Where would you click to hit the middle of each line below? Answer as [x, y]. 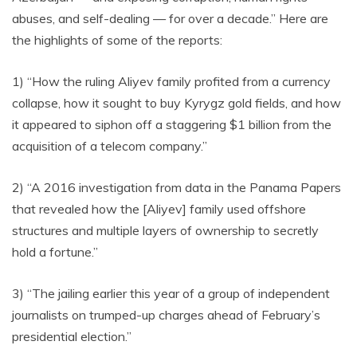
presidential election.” [72, 336]
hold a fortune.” [55, 252]
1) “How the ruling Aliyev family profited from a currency [171, 81]
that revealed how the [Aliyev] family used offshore [159, 209]
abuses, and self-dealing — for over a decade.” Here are [170, 18]
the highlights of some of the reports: [117, 40]
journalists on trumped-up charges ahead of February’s [166, 315]
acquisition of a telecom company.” [110, 146]
